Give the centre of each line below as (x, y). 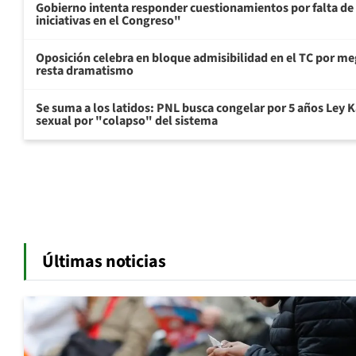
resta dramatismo (85, 71)
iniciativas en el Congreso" (108, 21)
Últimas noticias (104, 262)
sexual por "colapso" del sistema (127, 121)
